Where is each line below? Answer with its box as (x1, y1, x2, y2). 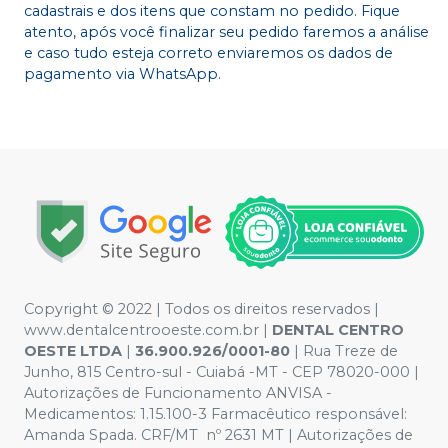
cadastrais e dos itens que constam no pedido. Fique (24, 2, 400, 21)
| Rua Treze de (290, 341, 398, 360)
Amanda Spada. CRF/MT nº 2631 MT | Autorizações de (24, 425, 413, 444)
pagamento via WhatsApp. (24, 65, 221, 84)
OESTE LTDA (24, 341, 122, 360)
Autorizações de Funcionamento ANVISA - (24, 383, 332, 402)
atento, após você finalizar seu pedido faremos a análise (24, 23, 429, 42)
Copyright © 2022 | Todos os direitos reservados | (24, 299, 379, 318)
